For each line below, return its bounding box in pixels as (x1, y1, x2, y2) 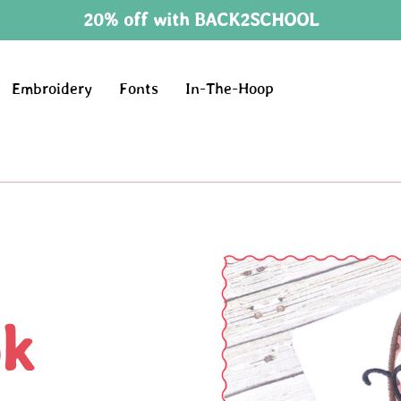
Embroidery (12, 80, 93, 98)
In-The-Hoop (185, 80, 275, 98)
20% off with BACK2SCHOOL (82, 9, 319, 30)
